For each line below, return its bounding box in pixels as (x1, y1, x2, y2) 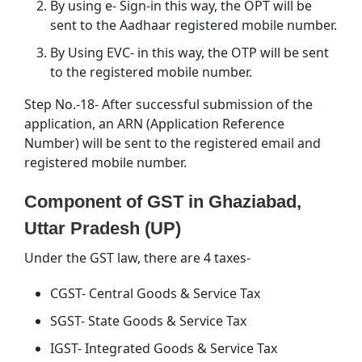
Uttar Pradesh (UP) (24, 217, 181, 238)
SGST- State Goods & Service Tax (50, 311, 246, 330)
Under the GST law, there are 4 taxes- (24, 248, 250, 267)
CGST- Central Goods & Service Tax (50, 284, 260, 302)
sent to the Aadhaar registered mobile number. (50, 15, 337, 34)
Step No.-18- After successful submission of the (24, 95, 313, 113)
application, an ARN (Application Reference (24, 114, 284, 133)
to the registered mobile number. (50, 62, 252, 81)
